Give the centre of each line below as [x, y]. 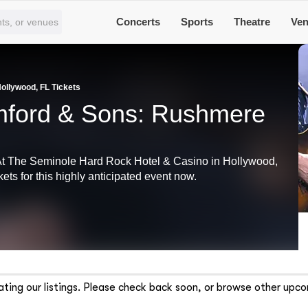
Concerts [139, 22]
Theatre [252, 22]
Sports [197, 22]
